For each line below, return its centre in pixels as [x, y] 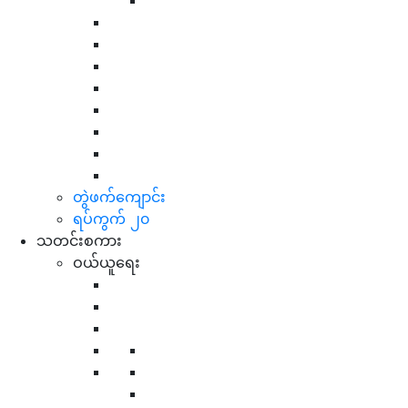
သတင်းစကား [79, 240]
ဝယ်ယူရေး [107, 262]
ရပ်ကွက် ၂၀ [111, 218]
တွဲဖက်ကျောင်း [119, 196]
